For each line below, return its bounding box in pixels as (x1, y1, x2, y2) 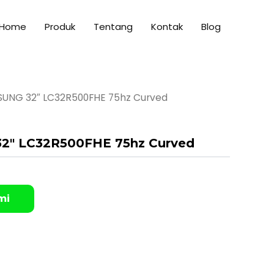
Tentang (94, 20, 133, 33)
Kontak (151, 20, 183, 33)
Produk (45, 20, 75, 33)
